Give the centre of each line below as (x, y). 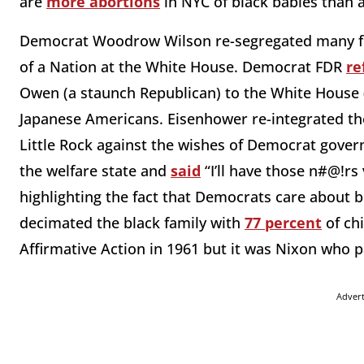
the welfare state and (95, 171)
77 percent (283, 223)
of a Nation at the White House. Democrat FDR (183, 67)
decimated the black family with (132, 223)
